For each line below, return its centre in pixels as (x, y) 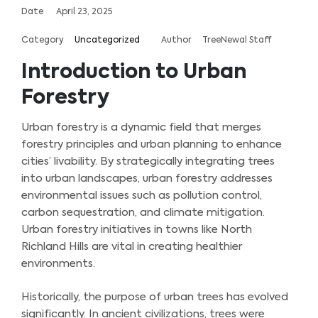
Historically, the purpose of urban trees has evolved (155, 297)
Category (43, 41)
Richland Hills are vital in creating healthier (132, 247)
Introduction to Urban (134, 73)
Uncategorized (107, 41)
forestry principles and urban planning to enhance (152, 145)
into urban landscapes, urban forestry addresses (147, 179)
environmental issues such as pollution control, (142, 196)
